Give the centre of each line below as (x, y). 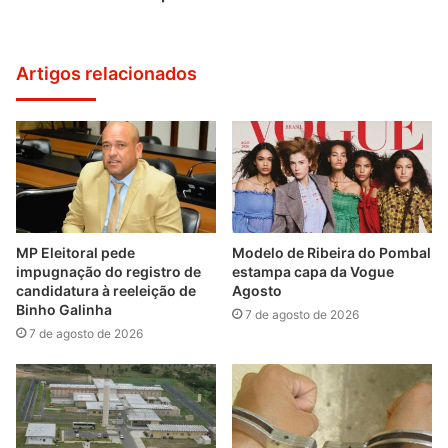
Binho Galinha (64, 310)
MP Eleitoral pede (75, 253)
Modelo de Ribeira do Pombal (331, 253)
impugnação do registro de (108, 272)
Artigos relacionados (106, 73)
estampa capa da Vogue (313, 272)
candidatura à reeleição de (106, 291)
